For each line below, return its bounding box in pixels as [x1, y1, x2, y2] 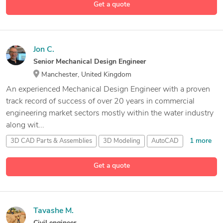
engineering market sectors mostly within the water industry [6, 109, 214, 117]
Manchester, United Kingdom [39, 71, 131, 79]
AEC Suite [38, 152, 68, 159]
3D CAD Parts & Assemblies [10, 137, 92, 144]
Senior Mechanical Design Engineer [33, 58, 146, 66]
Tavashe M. [33, 207, 74, 215]
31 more [79, 151, 105, 159]
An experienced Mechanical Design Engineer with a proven [6, 85, 210, 94]
